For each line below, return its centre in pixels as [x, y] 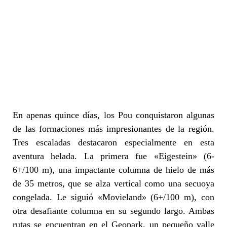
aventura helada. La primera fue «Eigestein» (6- [113, 156]
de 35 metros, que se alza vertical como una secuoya [113, 183]
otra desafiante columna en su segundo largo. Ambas [113, 211]
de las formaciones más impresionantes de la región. [113, 128]
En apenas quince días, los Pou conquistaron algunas [113, 115]
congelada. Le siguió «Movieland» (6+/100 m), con [113, 197]
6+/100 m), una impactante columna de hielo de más [113, 169]
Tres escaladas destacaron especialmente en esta [113, 142]
